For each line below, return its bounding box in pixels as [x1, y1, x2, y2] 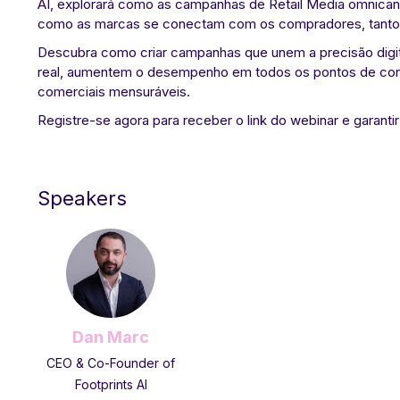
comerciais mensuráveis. [37, 83, 190, 100]
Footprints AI [74, 377, 147, 392]
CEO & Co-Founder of [46, 355, 175, 371]
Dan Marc [72, 328, 149, 346]
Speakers [37, 187, 127, 210]
